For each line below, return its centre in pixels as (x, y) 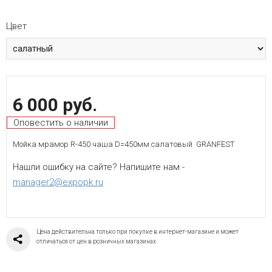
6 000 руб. (55, 104)
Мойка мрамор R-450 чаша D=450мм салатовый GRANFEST (124, 144)
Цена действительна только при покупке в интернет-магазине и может (138, 231)
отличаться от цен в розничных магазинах (96, 241)
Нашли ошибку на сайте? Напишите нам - (99, 167)
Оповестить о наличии (61, 122)
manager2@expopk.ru (58, 182)
